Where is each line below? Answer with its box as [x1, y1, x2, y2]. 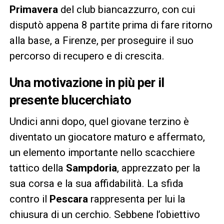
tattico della [9, 161, 66, 174]
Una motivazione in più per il [9, 74, 164, 90]
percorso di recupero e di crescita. [9, 49, 164, 62]
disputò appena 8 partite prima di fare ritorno [9, 18, 212, 31]
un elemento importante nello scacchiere [9, 146, 195, 158]
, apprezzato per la [116, 161, 200, 174]
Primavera [9, 3, 60, 15]
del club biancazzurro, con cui [60, 3, 195, 15]
